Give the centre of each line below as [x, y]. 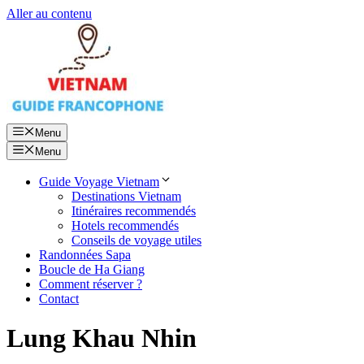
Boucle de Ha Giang [92, 269]
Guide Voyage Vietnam [99, 181]
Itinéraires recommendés [134, 210]
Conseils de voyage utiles [136, 240]
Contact [59, 298]
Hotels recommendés [125, 225]
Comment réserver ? [91, 284]
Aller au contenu [49, 13]
